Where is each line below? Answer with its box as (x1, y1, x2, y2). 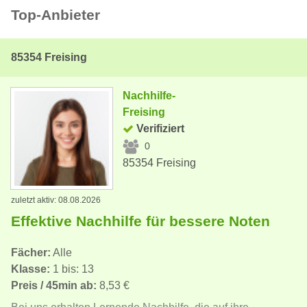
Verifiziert (136, 122, 185, 134)
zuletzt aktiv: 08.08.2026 (11, 195, 101, 205)
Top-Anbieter (11, 6, 100, 23)
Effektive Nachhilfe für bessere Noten (11, 212, 270, 229)
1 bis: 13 (50, 262, 94, 275)
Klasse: (11, 262, 50, 275)
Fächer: (11, 246, 51, 258)
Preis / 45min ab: (11, 279, 97, 291)
